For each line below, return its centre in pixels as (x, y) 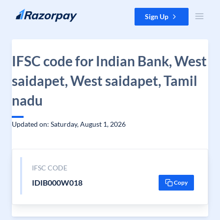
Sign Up (157, 16)
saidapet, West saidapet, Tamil (105, 81)
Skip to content (31, 13)
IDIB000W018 (57, 182)
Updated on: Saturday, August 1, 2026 (69, 124)
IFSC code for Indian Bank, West (109, 61)
